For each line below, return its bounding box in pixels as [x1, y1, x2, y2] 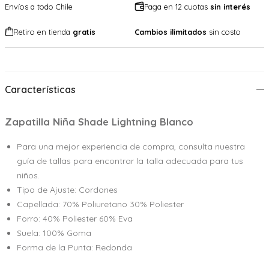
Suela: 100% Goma [17, 227, 91, 238]
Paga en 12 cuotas [144, 2, 210, 11]
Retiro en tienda [13, 27, 73, 37]
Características [5, 83, 76, 95]
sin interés [210, 2, 250, 11]
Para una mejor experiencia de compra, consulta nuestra [17, 141, 245, 152]
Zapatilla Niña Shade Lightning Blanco [5, 116, 193, 128]
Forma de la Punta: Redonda [17, 241, 132, 253]
